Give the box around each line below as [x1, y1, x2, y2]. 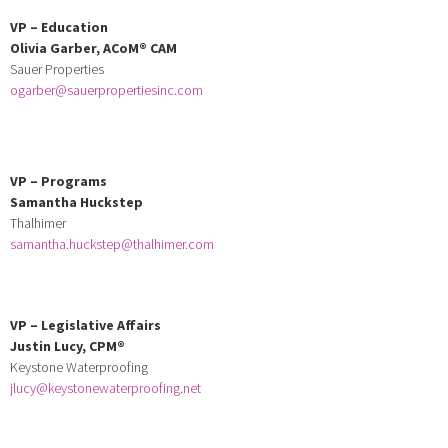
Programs [41, 171, 107, 190]
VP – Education [10, 17, 108, 36]
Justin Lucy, [10, 336, 89, 355]
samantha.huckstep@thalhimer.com [10, 234, 214, 253]
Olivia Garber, [10, 38, 103, 57]
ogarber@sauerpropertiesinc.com [10, 80, 203, 99]
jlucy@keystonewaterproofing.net [10, 378, 201, 397]
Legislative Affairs [41, 315, 161, 334]
